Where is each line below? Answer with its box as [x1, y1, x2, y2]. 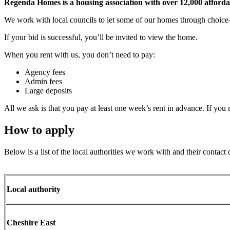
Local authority [7, 184, 61, 194]
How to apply [4, 123, 74, 137]
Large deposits [25, 86, 72, 95]
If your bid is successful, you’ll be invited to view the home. [4, 33, 198, 42]
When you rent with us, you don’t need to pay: [4, 50, 155, 60]
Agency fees [25, 68, 65, 77]
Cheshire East [7, 218, 55, 227]
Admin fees [25, 77, 62, 86]
